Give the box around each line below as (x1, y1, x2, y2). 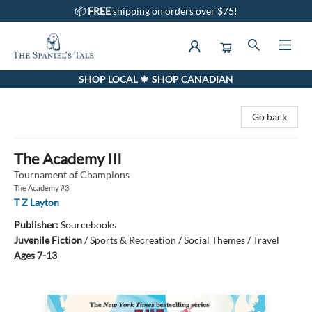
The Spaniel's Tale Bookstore (10, 77, 132, 89)
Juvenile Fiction (14, 234, 82, 246)
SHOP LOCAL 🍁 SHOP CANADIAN (79, 73, 233, 85)
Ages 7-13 (14, 249, 57, 261)
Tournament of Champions (14, 169, 130, 180)
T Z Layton (14, 196, 59, 208)
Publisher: (14, 219, 61, 231)
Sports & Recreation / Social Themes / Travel (90, 234, 279, 246)
